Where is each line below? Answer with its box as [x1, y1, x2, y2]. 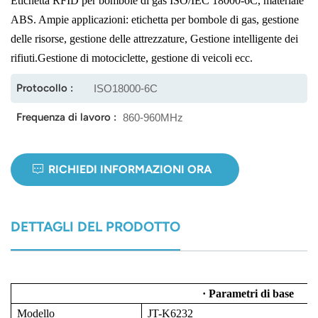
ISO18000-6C [94, 82, 158, 94]
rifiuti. [11, 51, 38, 64]
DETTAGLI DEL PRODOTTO [11, 218, 180, 235]
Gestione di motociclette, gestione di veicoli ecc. [38, 51, 253, 64]
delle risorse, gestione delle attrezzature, [11, 32, 187, 45]
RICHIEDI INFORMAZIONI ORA [48, 163, 212, 177]
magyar [164, 52, 198, 63]
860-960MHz [122, 111, 183, 124]
